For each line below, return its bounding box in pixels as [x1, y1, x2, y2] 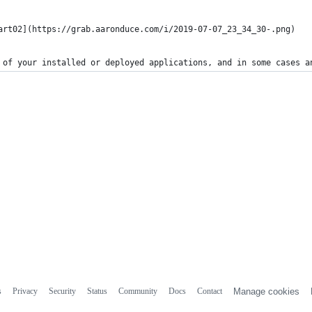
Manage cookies [233, 286, 299, 297]
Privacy [12, 286, 38, 296]
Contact [196, 286, 222, 296]
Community [118, 286, 157, 296]
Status [86, 286, 107, 296]
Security [48, 286, 76, 296]
